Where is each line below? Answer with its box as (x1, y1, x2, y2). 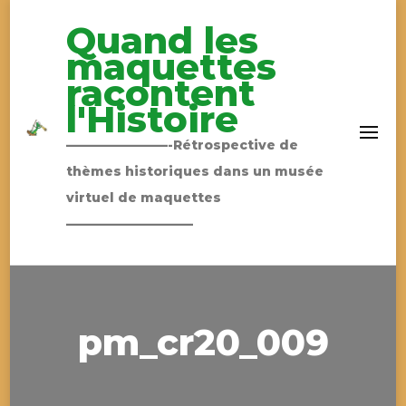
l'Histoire (65, 97, 238, 141)
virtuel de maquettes (65, 189, 221, 206)
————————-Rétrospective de (65, 137, 298, 153)
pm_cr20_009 (77, 320, 329, 364)
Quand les (65, 18, 258, 63)
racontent (65, 71, 256, 115)
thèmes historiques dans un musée (65, 163, 324, 179)
